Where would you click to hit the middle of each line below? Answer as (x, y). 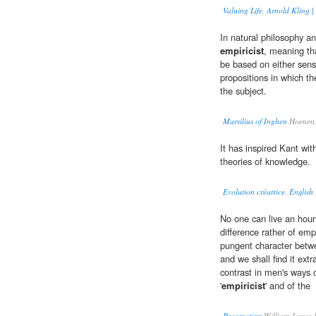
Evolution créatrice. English (268, 192)
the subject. (243, 91)
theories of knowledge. (265, 162)
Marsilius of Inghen (255, 121)
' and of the (288, 286)
